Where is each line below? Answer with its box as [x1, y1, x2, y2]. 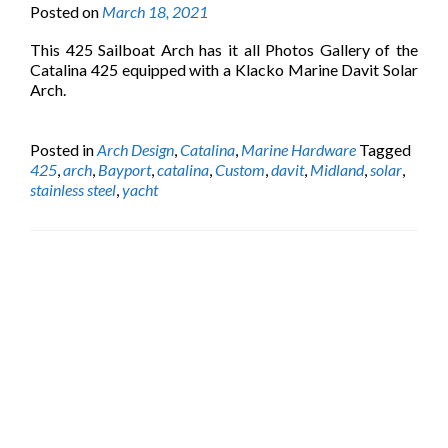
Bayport [98, 160, 151, 179]
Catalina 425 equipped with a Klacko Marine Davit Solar [30, 60, 418, 79]
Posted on [30, 2, 102, 21]
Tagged [359, 140, 411, 159]
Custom [215, 160, 265, 179]
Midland [310, 160, 364, 179]
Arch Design [97, 140, 174, 159]
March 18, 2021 [102, 2, 208, 21]
